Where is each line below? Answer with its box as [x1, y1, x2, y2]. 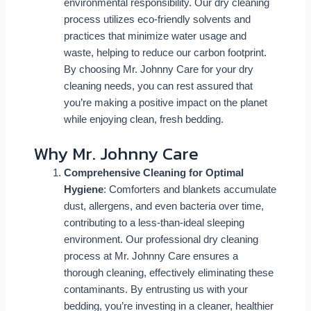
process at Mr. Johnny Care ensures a [63, 251, 238, 262]
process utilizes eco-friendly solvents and [63, 13, 251, 25]
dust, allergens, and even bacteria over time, [63, 201, 264, 212]
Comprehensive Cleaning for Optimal [63, 167, 244, 179]
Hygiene [63, 184, 103, 196]
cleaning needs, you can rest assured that [63, 80, 253, 92]
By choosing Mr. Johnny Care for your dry [63, 63, 253, 75]
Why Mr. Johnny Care [33, 140, 199, 167]
